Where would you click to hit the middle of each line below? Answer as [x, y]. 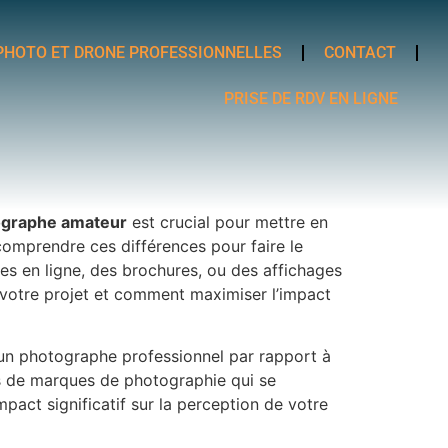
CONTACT [360, 52]
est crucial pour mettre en [227, 222]
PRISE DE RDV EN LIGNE [311, 98]
